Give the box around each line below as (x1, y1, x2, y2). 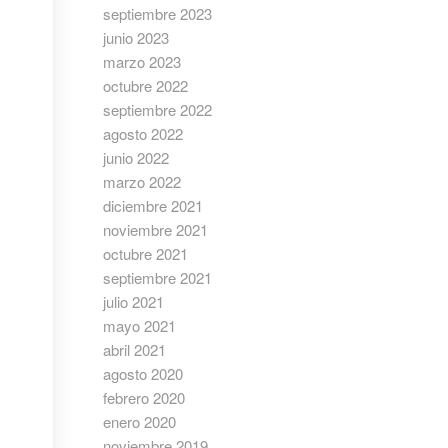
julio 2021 (103, 291, 165, 312)
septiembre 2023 (103, 3, 213, 24)
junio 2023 (103, 27, 170, 48)
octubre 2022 (103, 75, 189, 96)
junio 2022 (103, 147, 170, 168)
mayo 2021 (103, 315, 177, 336)
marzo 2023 (103, 51, 182, 72)
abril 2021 (103, 339, 167, 360)
